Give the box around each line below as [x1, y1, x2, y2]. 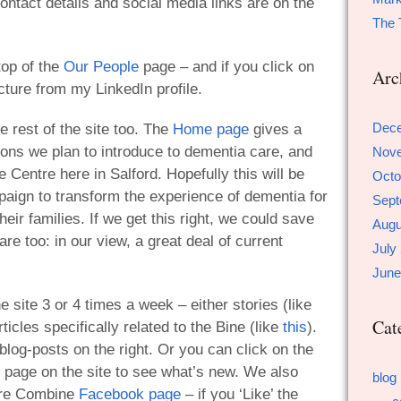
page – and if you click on [139, 57, 314, 75]
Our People [64, 57, 139, 75]
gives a [249, 121, 302, 139]
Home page [173, 121, 249, 139]
